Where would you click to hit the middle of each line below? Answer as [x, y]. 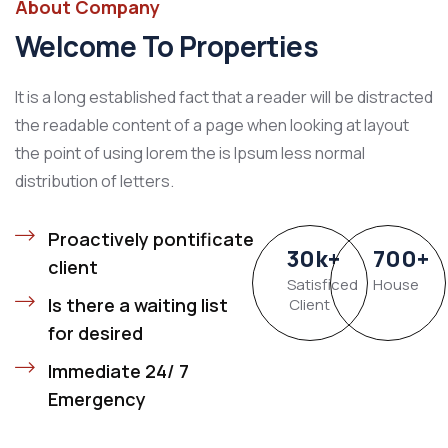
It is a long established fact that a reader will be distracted [224, 97]
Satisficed [322, 285]
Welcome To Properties [167, 46]
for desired [95, 333]
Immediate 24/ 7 [118, 371]
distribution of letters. [94, 181]
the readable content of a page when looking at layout [212, 125]
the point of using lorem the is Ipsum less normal [190, 153]
